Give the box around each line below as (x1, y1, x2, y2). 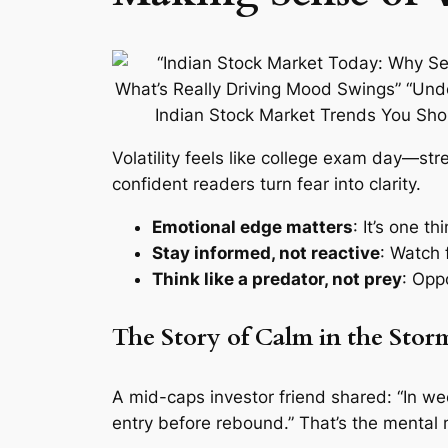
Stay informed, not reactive (152, 243, 380, 264)
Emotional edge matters (152, 217, 353, 238)
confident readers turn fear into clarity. (112, 174, 421, 195)
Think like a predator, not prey (152, 269, 402, 290)
